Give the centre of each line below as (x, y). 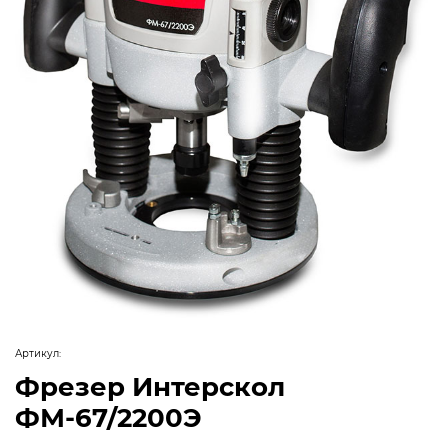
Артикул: (38, 354)
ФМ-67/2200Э (108, 417)
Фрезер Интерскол (150, 386)
